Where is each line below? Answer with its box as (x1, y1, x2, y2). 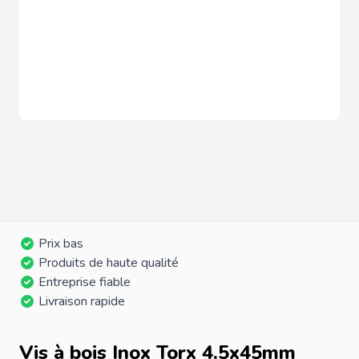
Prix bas (38, 234, 83, 252)
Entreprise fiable (38, 272, 131, 291)
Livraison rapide (38, 292, 125, 310)
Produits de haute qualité (38, 253, 179, 272)
